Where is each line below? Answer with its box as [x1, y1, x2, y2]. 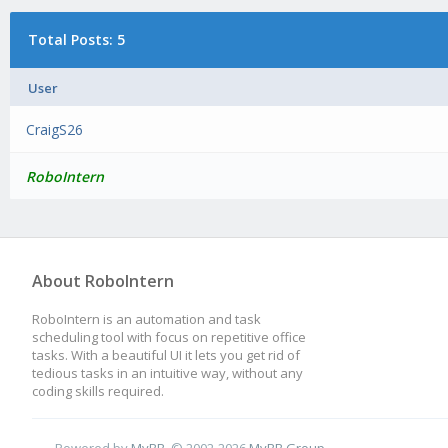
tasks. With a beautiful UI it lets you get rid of [32, 346, 300, 364]
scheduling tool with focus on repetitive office [32, 328, 306, 346]
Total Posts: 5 [27, 30, 125, 49]
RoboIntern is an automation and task [32, 310, 261, 328]
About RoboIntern [32, 270, 174, 292]
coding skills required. [32, 382, 164, 400]
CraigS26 [26, 120, 84, 139]
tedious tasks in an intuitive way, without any [32, 364, 303, 382]
